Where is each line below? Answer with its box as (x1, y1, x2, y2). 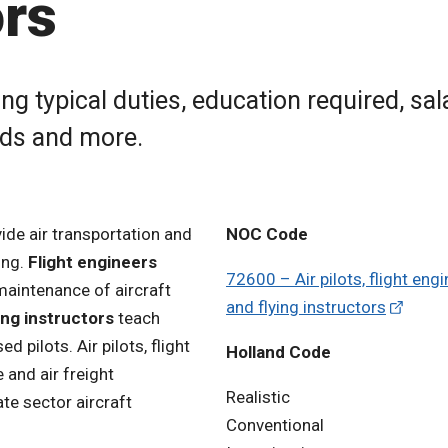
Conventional (226, 414, 324, 435)
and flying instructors (226, 296, 386, 317)
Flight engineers (24, 251, 157, 272)
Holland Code (226, 341, 331, 362)
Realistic (226, 386, 290, 407)
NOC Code (226, 223, 308, 244)
